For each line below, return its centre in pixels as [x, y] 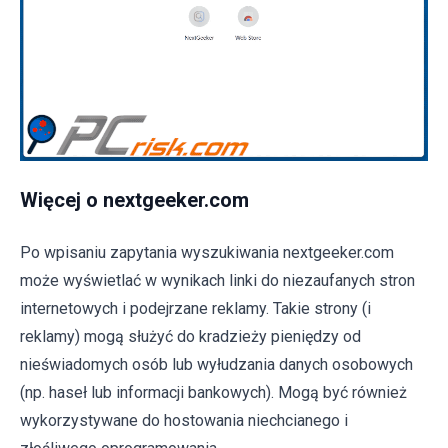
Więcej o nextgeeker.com [134, 200]
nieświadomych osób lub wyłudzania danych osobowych [216, 365]
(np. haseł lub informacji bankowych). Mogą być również [213, 393]
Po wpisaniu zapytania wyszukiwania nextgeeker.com [207, 253]
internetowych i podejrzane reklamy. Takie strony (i [195, 309]
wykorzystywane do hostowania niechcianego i [184, 421]
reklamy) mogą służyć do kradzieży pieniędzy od [190, 337]
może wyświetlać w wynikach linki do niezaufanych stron [217, 281]
